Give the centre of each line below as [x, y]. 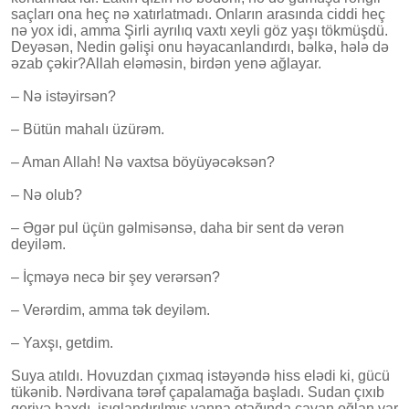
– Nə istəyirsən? [63, 96]
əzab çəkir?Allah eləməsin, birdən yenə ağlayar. [166, 63]
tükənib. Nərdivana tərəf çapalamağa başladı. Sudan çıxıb [198, 392]
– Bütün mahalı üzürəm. [88, 129]
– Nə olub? [47, 194]
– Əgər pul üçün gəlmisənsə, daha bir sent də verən [178, 227]
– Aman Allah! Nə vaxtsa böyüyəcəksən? [143, 162]
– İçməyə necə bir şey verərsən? [115, 277]
